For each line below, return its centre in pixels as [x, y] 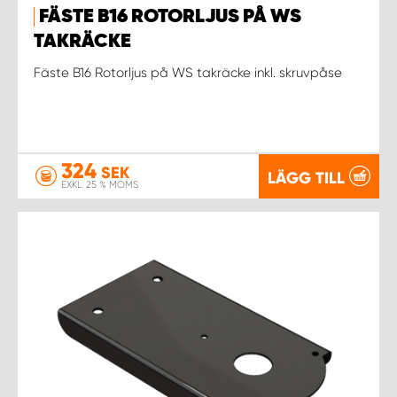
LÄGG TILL [306, 178]
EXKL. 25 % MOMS [100, 185]
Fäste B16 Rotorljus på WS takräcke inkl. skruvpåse [188, 72]
